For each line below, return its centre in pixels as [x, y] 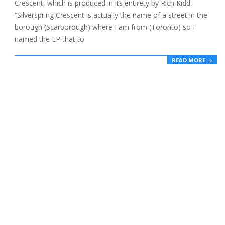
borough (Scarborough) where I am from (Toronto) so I [105, 27]
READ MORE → [192, 60]
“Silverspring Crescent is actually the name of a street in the [111, 15]
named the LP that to [49, 39]
